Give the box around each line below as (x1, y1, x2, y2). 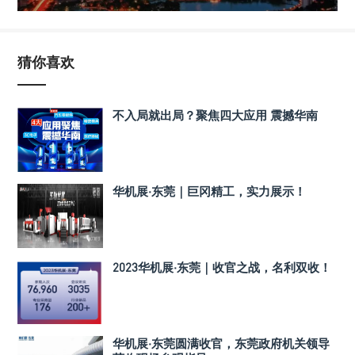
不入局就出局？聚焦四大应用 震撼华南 (113, 108, 318, 122)
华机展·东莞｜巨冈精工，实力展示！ (113, 184, 306, 198)
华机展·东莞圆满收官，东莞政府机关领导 (113, 336, 330, 350)
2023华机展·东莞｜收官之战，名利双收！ (113, 260, 331, 274)
